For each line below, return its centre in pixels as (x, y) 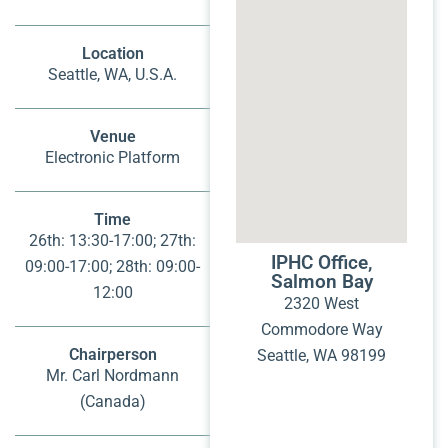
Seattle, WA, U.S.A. (113, 74)
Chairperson (112, 354)
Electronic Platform (113, 157)
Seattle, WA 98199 (322, 355)
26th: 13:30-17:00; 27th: (113, 240)
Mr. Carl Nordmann (113, 375)
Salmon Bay (321, 281)
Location (112, 53)
